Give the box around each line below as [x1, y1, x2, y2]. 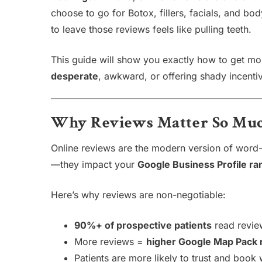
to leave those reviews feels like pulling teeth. [51, 23, 251, 35]
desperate [51, 70, 98, 82]
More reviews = [74, 236, 146, 247]
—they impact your [51, 158, 137, 170]
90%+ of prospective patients [74, 219, 212, 231]
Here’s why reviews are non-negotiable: [51, 189, 226, 201]
